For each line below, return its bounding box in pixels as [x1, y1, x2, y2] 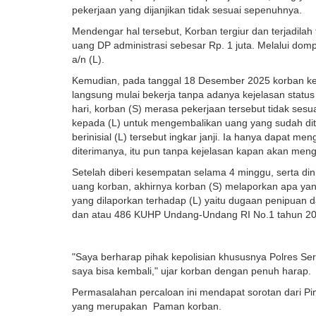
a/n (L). [72, 54, 107, 66]
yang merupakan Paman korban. [72, 300, 221, 312]
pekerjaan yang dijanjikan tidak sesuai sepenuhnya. [72, 4, 302, 16]
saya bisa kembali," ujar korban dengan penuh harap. [72, 265, 311, 277]
